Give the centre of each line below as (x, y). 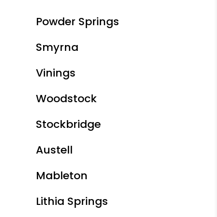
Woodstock (66, 98)
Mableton (62, 175)
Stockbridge (68, 124)
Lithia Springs (72, 201)
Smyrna (57, 47)
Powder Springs (77, 21)
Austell (54, 150)
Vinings (56, 73)
